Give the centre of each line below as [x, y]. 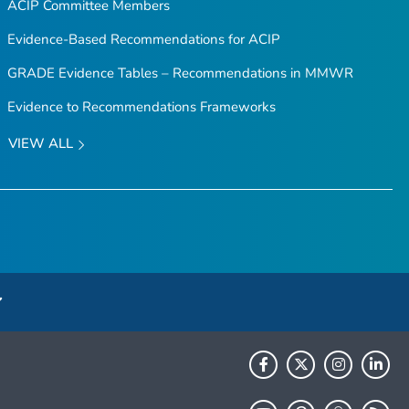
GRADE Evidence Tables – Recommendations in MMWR [180, 73]
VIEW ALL [42, 144]
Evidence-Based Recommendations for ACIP [143, 40]
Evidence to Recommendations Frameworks [141, 107]
